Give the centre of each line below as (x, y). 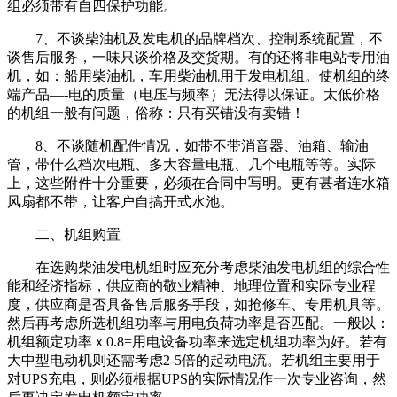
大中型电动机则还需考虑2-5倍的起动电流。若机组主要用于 (194, 361)
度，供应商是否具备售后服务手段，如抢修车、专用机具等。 (198, 305)
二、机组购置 (78, 235)
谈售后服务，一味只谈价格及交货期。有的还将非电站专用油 (198, 58)
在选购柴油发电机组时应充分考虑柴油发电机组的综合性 (213, 268)
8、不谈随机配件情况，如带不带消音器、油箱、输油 (202, 146)
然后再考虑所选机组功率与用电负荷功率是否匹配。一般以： (198, 323)
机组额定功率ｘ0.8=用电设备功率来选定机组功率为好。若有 (197, 342)
